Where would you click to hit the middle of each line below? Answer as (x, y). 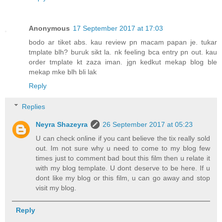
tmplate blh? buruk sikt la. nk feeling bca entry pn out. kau (123, 52)
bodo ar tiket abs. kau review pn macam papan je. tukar (123, 42)
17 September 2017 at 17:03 (118, 28)
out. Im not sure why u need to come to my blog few (123, 148)
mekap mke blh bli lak (63, 72)
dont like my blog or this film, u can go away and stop (123, 178)
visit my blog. (56, 188)
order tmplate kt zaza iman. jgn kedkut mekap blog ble (123, 62)
